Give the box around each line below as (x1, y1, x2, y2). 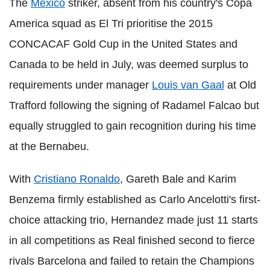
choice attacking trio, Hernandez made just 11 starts (9, 214, 258, 227)
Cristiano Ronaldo (34, 173, 120, 186)
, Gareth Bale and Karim (120, 173, 236, 186)
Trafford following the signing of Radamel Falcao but (9, 99, 259, 112)
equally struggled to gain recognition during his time (9, 120, 256, 133)
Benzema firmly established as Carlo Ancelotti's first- (9, 193, 260, 206)
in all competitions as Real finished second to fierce (9, 234, 255, 247)
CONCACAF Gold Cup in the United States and (9, 38, 237, 51)
